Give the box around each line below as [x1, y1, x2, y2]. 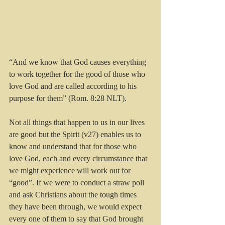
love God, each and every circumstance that [9, 154, 149, 163]
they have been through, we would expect [9, 202, 144, 211]
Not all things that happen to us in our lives [9, 118, 147, 127]
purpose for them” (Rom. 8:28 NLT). [9, 93, 127, 102]
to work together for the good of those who [9, 69, 147, 78]
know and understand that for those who [9, 142, 139, 151]
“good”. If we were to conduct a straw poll [9, 178, 146, 187]
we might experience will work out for [9, 166, 133, 175]
